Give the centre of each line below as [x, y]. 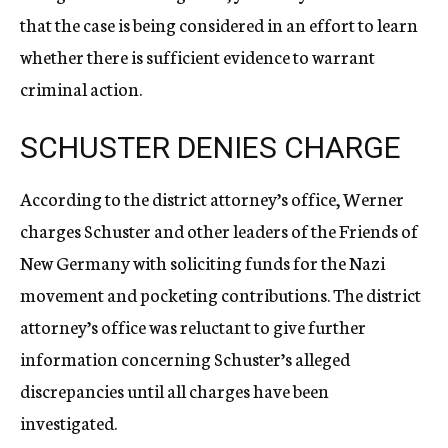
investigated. [68, 422]
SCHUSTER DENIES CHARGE [210, 147]
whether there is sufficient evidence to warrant [197, 56]
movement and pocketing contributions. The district [220, 294]
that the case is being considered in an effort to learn [219, 24]
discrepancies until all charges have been [174, 390]
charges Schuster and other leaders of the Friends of [219, 230]
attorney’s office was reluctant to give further [193, 326]
